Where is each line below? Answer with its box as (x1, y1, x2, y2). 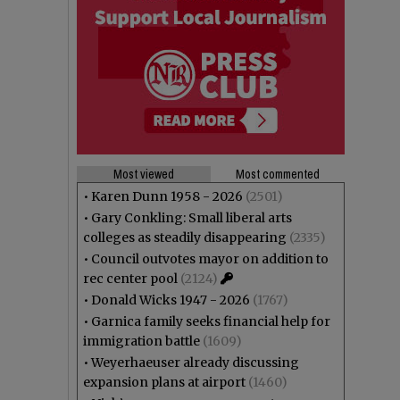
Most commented (236, 166, 320, 182)
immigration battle (83, 333, 200, 349)
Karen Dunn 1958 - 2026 (91, 188, 243, 204)
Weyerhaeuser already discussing (91, 354, 299, 371)
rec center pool (83, 271, 178, 287)
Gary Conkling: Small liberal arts (91, 210, 292, 226)
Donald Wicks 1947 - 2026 (91, 292, 250, 308)
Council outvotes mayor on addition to (91, 251, 329, 267)
